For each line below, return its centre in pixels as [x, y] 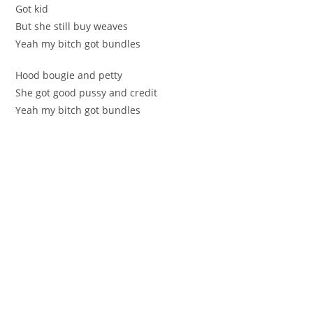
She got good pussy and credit [87, 92]
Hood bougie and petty [69, 75]
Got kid [32, 8]
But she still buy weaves [72, 26]
